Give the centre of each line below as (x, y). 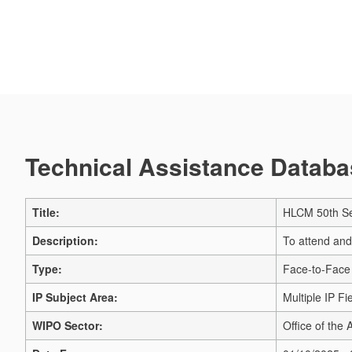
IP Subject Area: (75, 297)
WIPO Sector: (68, 325)
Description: (65, 240)
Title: (46, 212)
